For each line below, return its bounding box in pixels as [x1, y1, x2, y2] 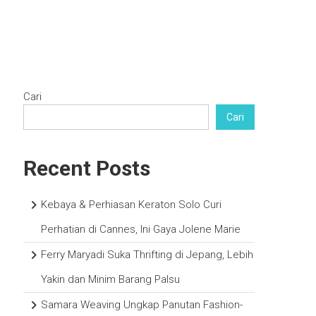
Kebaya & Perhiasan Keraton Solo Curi [41, 198, 222, 211]
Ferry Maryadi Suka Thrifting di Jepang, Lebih [41, 248, 254, 261]
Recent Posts [23, 156, 151, 181]
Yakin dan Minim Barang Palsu [41, 273, 181, 286]
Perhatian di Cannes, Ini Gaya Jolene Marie [41, 223, 241, 236]
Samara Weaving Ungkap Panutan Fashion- [41, 298, 243, 311]
